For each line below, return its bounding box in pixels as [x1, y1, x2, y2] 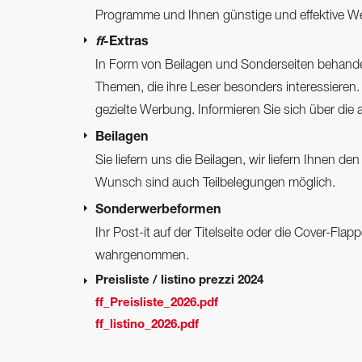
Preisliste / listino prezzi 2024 [95, 274, 263, 287]
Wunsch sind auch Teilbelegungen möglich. [95, 178, 335, 190]
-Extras [103, 36, 149, 50]
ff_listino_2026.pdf [95, 319, 199, 332]
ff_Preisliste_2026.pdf [95, 297, 218, 309]
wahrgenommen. [95, 250, 189, 263]
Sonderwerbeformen [95, 204, 221, 218]
